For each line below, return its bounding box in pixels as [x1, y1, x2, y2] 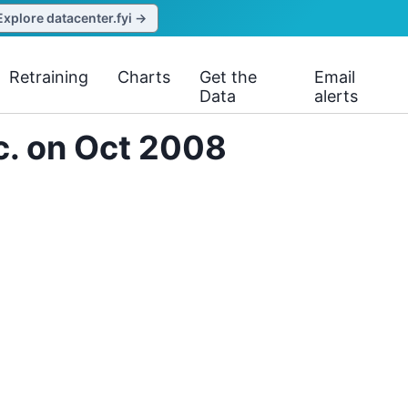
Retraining [9, 67, 89, 87]
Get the [199, 67, 258, 87]
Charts [117, 67, 171, 87]
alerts [314, 87, 359, 106]
